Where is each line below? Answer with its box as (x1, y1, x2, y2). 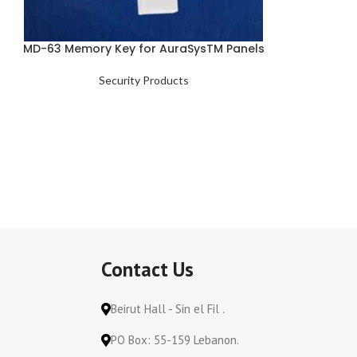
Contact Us (100, 257, 194, 282)
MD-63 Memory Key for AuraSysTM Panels (22, 41, 265, 57)
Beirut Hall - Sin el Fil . (110, 301, 225, 316)
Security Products (98, 73, 189, 87)
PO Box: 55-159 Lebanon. (110, 332, 239, 347)
